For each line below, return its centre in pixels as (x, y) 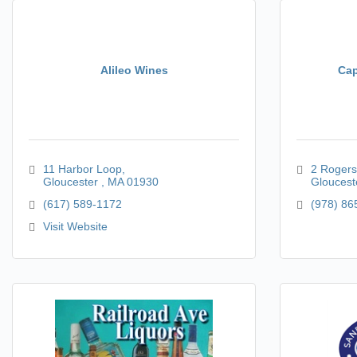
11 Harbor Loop (82, 169)
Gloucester (72, 182)
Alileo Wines (134, 70)
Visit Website (75, 226)
